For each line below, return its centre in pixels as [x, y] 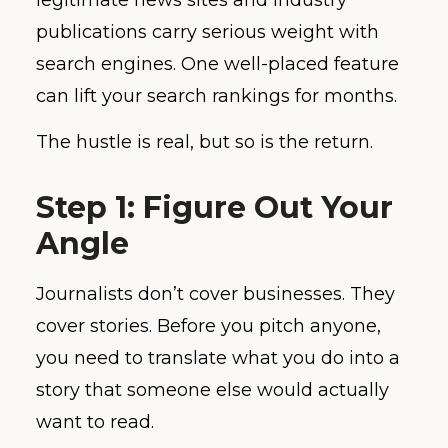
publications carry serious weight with [207, 31]
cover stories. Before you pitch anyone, [208, 326]
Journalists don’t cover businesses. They [215, 294]
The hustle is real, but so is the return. [204, 142]
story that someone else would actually [212, 390]
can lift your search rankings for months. [216, 95]
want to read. [95, 422]
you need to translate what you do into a [218, 358]
